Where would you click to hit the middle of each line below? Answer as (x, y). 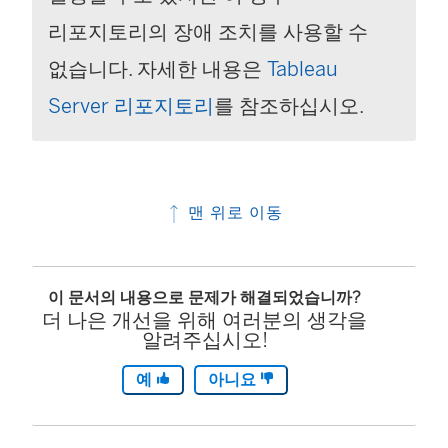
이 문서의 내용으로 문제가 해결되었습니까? (205, 297)
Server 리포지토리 (131, 105)
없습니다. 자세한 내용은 (157, 68)
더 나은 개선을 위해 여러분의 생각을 (205, 319)
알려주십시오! (204, 339)
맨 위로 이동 (233, 212)
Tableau (302, 68)
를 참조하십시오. (289, 105)
